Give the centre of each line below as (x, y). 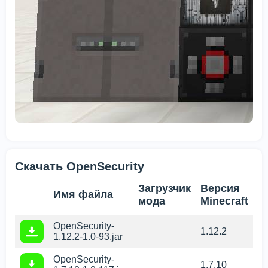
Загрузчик (165, 189)
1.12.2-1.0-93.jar (88, 237)
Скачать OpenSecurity (80, 167)
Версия (220, 189)
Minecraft (224, 201)
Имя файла (83, 195)
